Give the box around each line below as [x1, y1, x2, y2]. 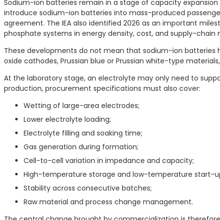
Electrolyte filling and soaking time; [24, 128, 142, 138]
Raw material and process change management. [24, 197, 193, 207]
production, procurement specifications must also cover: [4, 83, 200, 94]
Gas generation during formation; [24, 142, 138, 152]
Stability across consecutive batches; [24, 183, 152, 193]
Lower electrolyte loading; [24, 114, 111, 125]
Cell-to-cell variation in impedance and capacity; [24, 156, 194, 166]
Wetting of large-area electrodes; [24, 101, 139, 111]
